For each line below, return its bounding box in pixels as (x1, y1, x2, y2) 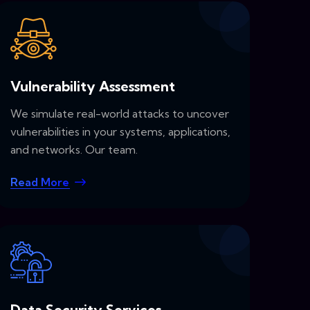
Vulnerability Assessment (10, 77, 175, 95)
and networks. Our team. (10, 143, 138, 157)
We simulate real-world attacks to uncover (10, 107, 229, 121)
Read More (10, 175, 69, 190)
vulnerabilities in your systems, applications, (10, 125, 230, 139)
